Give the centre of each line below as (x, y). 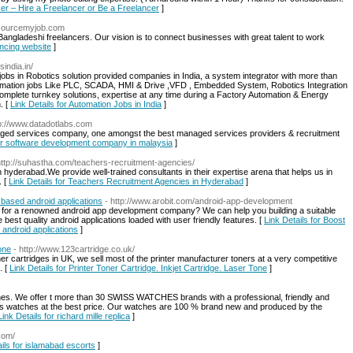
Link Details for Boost (305, 220)
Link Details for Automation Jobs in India (86, 104)
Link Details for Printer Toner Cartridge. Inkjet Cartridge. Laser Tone (138, 268)
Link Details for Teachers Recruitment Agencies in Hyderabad (126, 181)
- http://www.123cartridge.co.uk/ (74, 249)
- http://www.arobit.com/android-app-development (199, 201)
